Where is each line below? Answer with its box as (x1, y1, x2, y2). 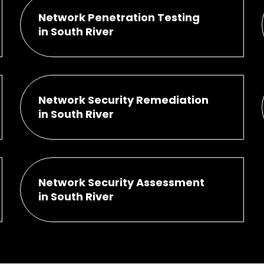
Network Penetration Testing (38, 9, 200, 25)
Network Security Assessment (38, 174, 204, 190)
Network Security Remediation (38, 92, 209, 107)
